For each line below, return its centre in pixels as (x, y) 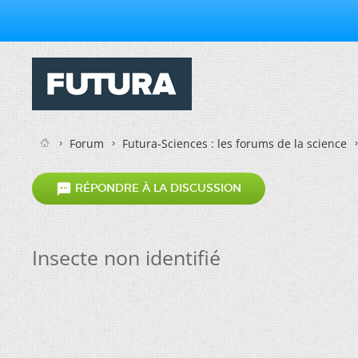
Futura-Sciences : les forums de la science (235, 143)
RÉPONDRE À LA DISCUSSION (157, 188)
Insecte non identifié (126, 257)
